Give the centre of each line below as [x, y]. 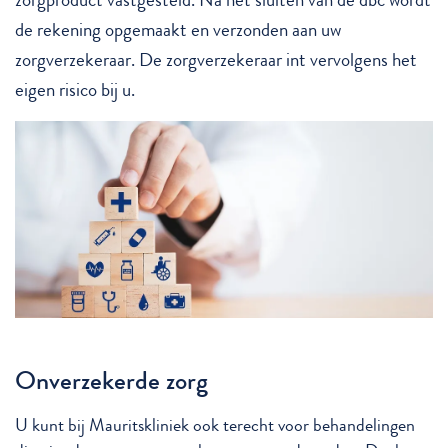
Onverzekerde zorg [111, 381]
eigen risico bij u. [75, 90]
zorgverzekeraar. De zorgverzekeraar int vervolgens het [216, 60]
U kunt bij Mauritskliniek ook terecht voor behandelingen [215, 426]
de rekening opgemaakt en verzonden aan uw [178, 30]
